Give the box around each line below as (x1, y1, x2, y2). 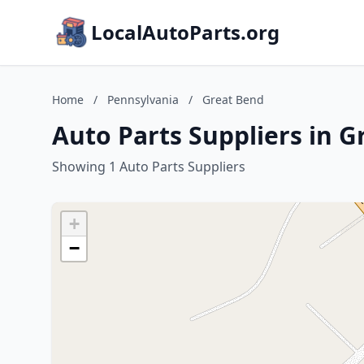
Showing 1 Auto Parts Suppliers (52, 158, 245, 175)
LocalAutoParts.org (91, 19, 279, 45)
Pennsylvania (107, 92, 179, 107)
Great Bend (202, 92, 264, 107)
